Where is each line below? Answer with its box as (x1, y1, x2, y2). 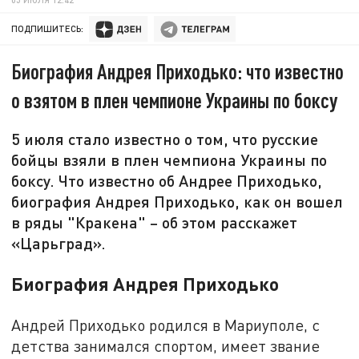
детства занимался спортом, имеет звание (11, 337, 321, 356)
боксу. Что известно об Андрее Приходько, (11, 171, 323, 191)
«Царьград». (11, 233, 107, 253)
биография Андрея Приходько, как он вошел (11, 192, 344, 212)
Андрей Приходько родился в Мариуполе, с (11, 316, 321, 335)
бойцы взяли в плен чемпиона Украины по (11, 150, 328, 170)
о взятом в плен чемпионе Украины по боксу (11, 87, 338, 113)
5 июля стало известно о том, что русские (11, 129, 319, 149)
